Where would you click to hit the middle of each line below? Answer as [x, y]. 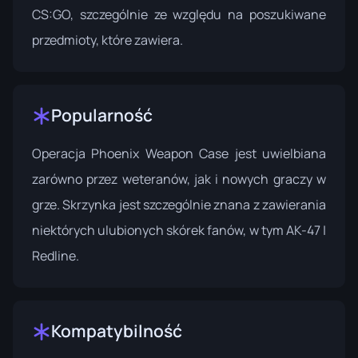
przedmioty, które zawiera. [107, 40]
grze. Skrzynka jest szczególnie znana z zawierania [179, 205]
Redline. [56, 256]
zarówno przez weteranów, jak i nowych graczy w [179, 179]
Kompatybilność [117, 331]
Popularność [102, 115]
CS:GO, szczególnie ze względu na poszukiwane [179, 15]
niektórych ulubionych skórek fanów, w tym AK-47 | [179, 231]
